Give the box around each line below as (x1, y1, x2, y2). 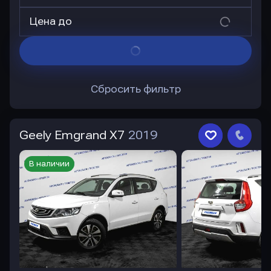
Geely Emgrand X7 (19, 129, 125, 142)
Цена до (30, 16, 72, 27)
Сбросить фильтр (90, 83, 181, 95)
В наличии (29, 160, 70, 168)
